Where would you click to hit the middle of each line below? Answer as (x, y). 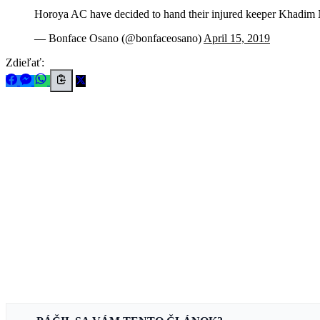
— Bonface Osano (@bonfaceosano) (119, 38)
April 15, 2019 (237, 38)
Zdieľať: (25, 62)
